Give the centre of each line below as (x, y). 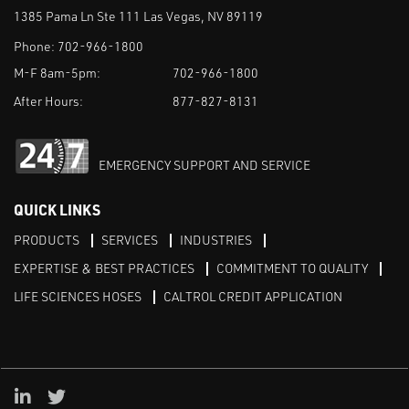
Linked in (67, 395)
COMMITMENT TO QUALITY (292, 268)
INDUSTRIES (216, 240)
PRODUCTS (47, 240)
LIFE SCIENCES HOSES (78, 297)
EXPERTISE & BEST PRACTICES (104, 268)
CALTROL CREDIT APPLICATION (253, 297)
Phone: (36, 47)
